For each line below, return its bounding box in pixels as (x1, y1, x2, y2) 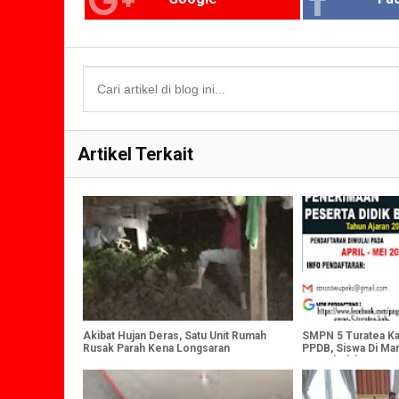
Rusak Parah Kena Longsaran (83, 342, 230, 355)
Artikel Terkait (77, 143, 193, 166)
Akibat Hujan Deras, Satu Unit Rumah (83, 330, 266, 343)
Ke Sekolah (302, 354, 362, 368)
